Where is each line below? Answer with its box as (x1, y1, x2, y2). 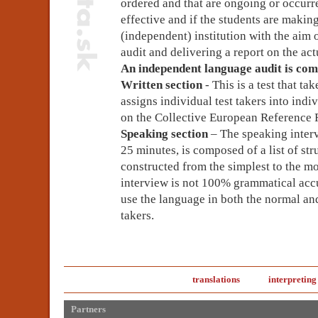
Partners (71, 304, 106, 314)
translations (192, 274, 240, 285)
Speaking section (121, 127, 208, 141)
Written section (121, 78, 202, 92)
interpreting (268, 274, 317, 285)
